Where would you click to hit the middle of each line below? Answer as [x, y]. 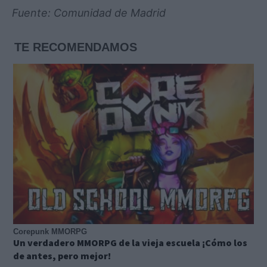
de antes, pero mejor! [62, 255]
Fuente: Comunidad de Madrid [89, 13]
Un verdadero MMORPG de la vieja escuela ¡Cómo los [130, 242]
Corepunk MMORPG [50, 231]
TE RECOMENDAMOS [76, 47]
